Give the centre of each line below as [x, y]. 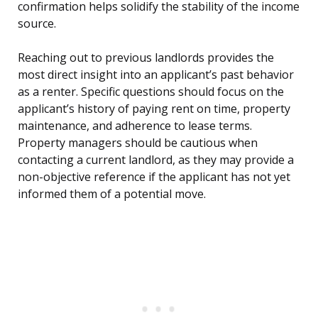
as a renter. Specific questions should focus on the [151, 92]
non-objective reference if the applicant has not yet [154, 177]
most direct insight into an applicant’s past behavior [156, 75]
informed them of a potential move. [112, 194]
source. [37, 24]
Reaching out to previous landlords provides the [146, 58]
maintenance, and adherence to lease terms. [135, 126]
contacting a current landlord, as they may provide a [156, 160]
